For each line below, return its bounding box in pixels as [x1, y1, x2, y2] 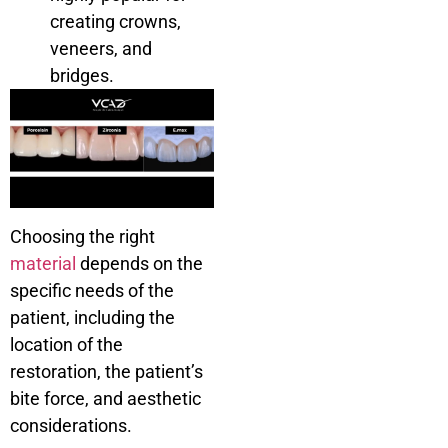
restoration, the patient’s [10, 360, 203, 382]
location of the [10, 333, 123, 355]
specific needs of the [10, 279, 174, 301]
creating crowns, [50, 11, 181, 33]
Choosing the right [10, 225, 155, 247]
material [10, 252, 76, 274]
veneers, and [50, 38, 152, 60]
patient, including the [10, 306, 175, 328]
